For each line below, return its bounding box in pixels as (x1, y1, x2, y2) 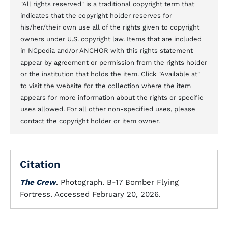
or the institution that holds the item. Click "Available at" (20, 70, 200, 78)
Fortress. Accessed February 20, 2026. (20, 189, 161, 199)
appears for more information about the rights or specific (20, 93, 203, 101)
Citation (20, 158, 60, 170)
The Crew (20, 177, 56, 187)
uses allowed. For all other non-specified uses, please (20, 105, 195, 113)
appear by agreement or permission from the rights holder (20, 58, 207, 66)
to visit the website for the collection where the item (20, 81, 191, 90)
